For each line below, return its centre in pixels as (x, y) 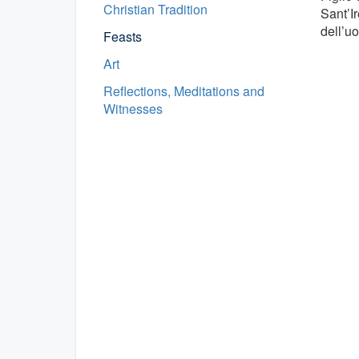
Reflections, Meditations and (184, 91)
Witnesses (133, 109)
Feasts (123, 36)
